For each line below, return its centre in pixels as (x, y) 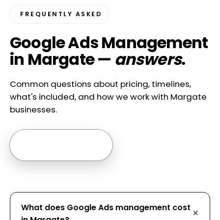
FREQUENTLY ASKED (61, 14)
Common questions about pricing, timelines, (100, 84)
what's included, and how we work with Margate (108, 96)
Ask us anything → (61, 145)
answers (148, 59)
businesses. (33, 109)
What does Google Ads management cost (106, 207)
